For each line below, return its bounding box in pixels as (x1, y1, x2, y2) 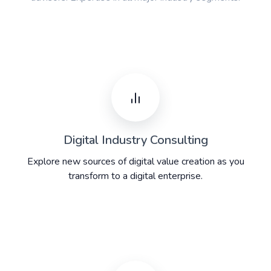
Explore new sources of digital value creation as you (27, 155, 244, 169)
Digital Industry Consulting (63, 132, 208, 149)
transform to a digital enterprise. (68, 169, 203, 183)
